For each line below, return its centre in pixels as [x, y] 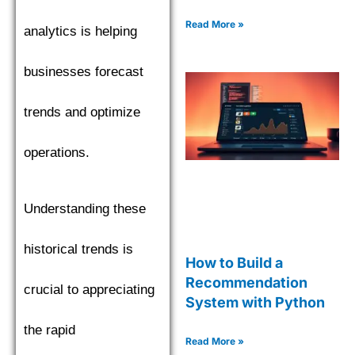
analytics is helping [80, 31]
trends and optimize [82, 112]
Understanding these [85, 208]
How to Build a [234, 262]
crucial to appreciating [89, 289]
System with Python [255, 302]
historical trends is [78, 249]
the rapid [50, 330]
